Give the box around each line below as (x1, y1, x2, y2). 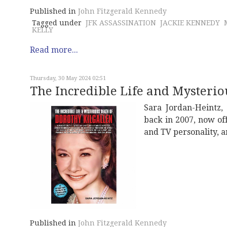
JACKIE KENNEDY (160, 18, 220, 27)
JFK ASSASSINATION (86, 18, 156, 27)
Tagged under (32, 18, 82, 27)
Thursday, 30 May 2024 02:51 (30, 74, 106, 82)
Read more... (30, 45, 78, 55)
